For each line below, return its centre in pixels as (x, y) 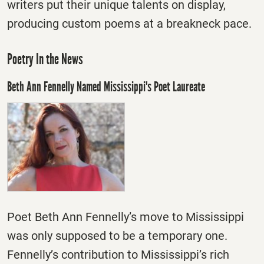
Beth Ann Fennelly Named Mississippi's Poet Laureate (106, 86)
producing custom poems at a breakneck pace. (129, 23)
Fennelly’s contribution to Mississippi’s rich (118, 255)
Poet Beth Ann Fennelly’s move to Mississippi (126, 217)
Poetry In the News (45, 60)
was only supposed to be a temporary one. (117, 236)
